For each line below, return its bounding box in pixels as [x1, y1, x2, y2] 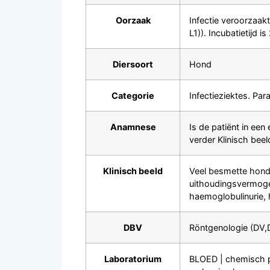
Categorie [111, 90, 154, 101]
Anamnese [110, 121, 156, 132]
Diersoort [113, 58, 153, 69]
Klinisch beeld [103, 165, 163, 176]
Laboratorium [104, 253, 162, 264]
